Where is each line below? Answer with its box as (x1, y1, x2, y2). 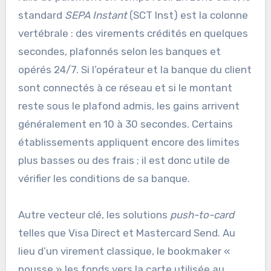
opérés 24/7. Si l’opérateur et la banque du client (18, 63, 252, 76)
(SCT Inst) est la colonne (126, 8, 248, 21)
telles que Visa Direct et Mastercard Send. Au (18, 226, 235, 239)
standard (18, 8, 65, 21)
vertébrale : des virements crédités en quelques (18, 27, 248, 39)
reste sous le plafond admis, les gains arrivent (18, 99, 240, 112)
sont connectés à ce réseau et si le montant (18, 81, 232, 94)
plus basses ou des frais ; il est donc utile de (18, 154, 230, 166)
